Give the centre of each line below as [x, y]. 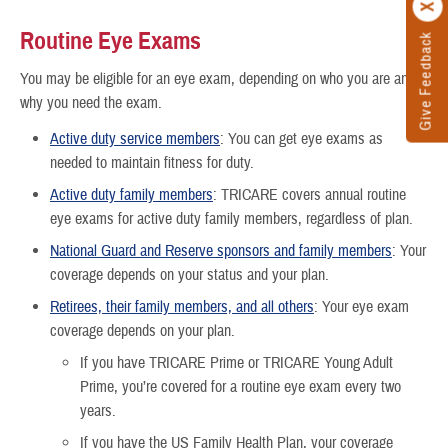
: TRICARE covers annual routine [309, 194]
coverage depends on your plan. [144, 330]
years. [98, 410]
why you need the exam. [91, 103]
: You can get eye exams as [301, 138]
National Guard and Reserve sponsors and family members [221, 250]
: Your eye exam [361, 306]
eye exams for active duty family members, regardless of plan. [231, 218]
